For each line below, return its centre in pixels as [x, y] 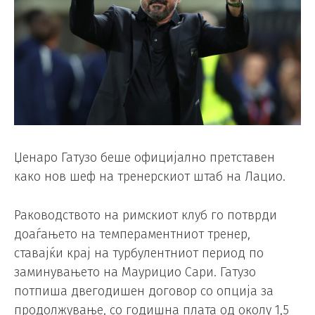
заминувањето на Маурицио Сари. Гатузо [135, 272]
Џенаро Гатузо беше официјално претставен [144, 157]
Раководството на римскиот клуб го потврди [146, 216]
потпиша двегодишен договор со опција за [144, 291]
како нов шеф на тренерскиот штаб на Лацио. [150, 176]
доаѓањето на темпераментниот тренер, [132, 234]
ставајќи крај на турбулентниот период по [139, 253]
